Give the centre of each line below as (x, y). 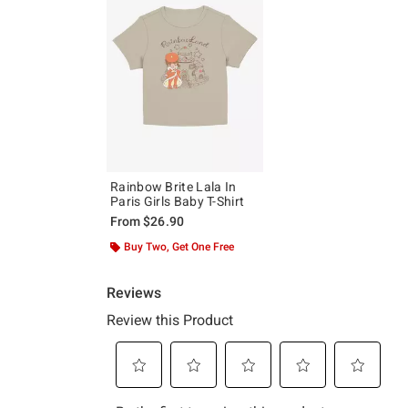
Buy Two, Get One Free (179, 246)
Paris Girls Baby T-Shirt (178, 201)
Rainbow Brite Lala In (173, 186)
